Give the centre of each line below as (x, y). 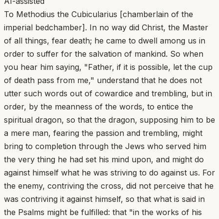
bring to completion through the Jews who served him (105, 146)
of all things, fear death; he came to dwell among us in (105, 40)
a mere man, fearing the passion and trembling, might (103, 133)
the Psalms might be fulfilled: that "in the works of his (103, 212)
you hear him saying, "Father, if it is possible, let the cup (108, 67)
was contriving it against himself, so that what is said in (104, 199)
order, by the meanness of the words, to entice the (99, 106)
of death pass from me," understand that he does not (103, 80)
